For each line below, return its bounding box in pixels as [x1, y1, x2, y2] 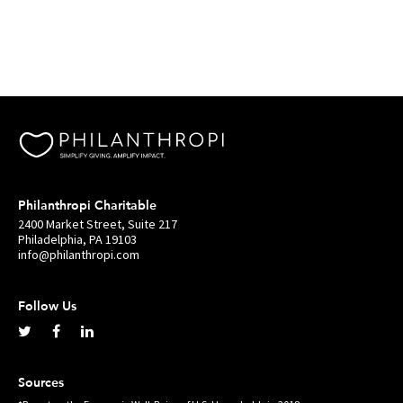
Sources [18, 374, 64, 391]
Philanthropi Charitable [18, 197, 157, 214]
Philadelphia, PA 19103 [18, 231, 137, 248]
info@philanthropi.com [18, 246, 139, 264]
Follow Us [18, 298, 76, 315]
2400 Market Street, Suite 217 [18, 216, 177, 233]
